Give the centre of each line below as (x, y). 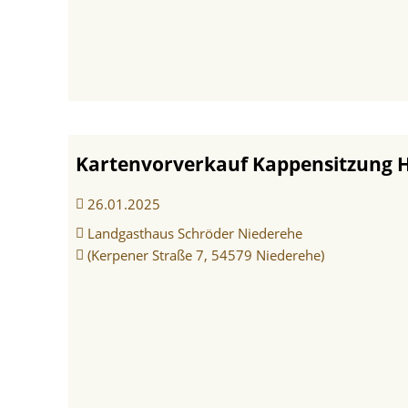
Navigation (53, 96)
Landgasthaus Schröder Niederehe (194, 233)
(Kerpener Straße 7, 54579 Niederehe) (205, 255)
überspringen (63, 125)
